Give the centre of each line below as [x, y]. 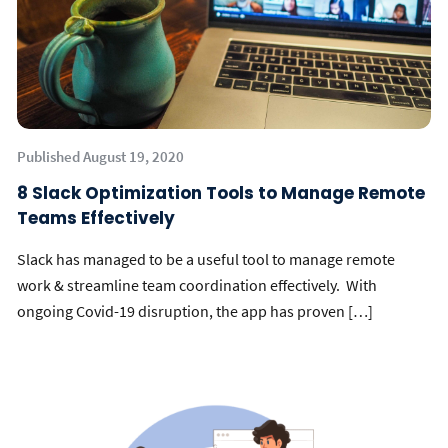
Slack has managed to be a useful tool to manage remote [206, 259]
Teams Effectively [96, 218]
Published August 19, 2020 [100, 156]
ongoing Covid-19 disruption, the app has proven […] [195, 311]
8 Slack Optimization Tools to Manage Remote [221, 193]
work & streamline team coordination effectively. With [197, 285]
